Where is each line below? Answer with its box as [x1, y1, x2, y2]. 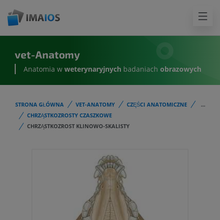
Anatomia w [24, 64, 64, 74]
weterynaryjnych [64, 64, 121, 74]
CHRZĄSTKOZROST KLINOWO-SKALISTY [27, 122, 130, 130]
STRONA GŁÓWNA [15, 101, 64, 108]
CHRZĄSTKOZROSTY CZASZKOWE [27, 111, 112, 119]
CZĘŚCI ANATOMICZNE [127, 101, 187, 108]
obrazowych [160, 64, 201, 74]
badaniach [121, 64, 160, 74]
